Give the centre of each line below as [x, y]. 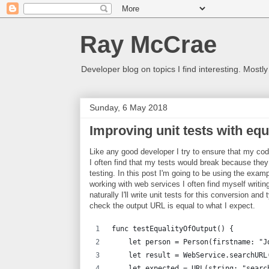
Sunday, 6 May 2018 [128, 107]
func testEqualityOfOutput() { [173, 229]
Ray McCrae [148, 44]
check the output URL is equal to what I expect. [172, 206]
